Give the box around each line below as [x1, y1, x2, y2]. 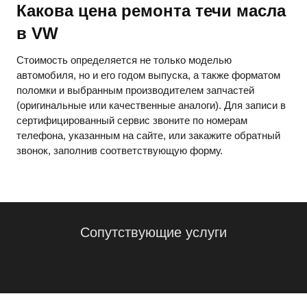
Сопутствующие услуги [80, 225, 227, 241]
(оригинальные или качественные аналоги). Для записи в [16, 99, 286, 112]
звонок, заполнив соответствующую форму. [16, 145, 223, 157]
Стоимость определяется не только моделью [16, 54, 232, 66]
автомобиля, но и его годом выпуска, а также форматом [16, 69, 280, 82]
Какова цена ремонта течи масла [16, 1, 286, 21]
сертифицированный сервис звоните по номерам [16, 114, 247, 127]
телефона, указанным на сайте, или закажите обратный [16, 130, 280, 142]
